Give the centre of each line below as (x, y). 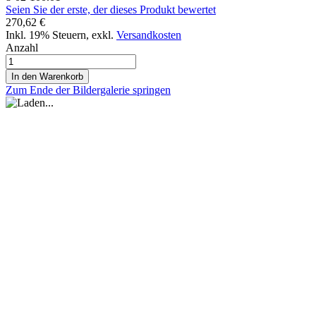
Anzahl (22, 47)
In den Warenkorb (47, 76)
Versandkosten (149, 35)
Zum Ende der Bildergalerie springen (88, 90)
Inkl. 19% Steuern (46, 35)
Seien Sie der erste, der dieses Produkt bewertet (111, 9)
